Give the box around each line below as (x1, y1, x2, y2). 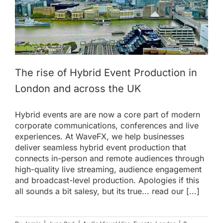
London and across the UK (15, 83, 141, 95)
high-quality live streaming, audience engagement (15, 164, 202, 175)
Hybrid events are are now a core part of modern (15, 110, 200, 120)
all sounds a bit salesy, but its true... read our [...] (15, 186, 200, 197)
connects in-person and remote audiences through (15, 153, 204, 164)
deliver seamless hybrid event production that (15, 142, 186, 153)
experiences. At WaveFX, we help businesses (15, 131, 184, 142)
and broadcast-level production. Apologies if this (15, 175, 199, 186)
